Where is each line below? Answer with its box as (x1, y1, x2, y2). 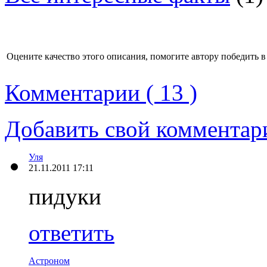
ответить (29, 219, 114, 246)
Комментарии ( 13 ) (5, 79, 197, 105)
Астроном (29, 255, 70, 266)
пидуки (29, 183, 101, 209)
